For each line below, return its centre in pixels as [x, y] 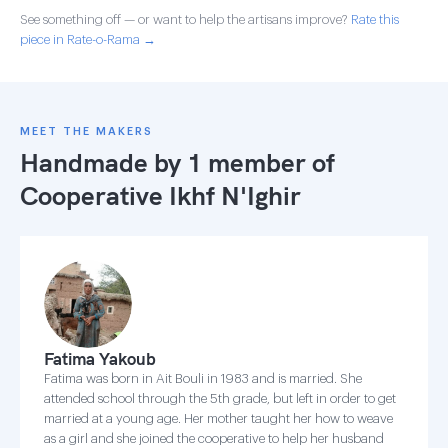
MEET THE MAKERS [86, 131]
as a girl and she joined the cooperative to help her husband [214, 438]
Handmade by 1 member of [177, 162]
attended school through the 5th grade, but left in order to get [220, 398]
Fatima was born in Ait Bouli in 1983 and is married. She [203, 378]
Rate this [375, 19]
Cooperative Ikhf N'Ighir [160, 195]
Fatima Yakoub [100, 358]
